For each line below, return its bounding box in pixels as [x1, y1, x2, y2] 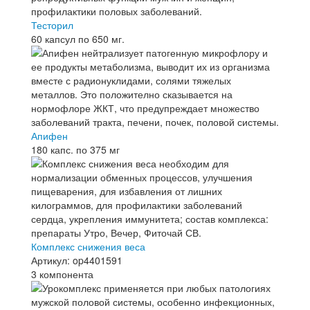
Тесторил [31, 18, 73, 32]
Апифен [31, 129, 68, 143]
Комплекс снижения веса [31, 239, 145, 253]
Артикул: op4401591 [31, 253, 122, 267]
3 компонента [31, 267, 93, 281]
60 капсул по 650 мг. [31, 32, 125, 46]
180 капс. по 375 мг [31, 143, 120, 156]
